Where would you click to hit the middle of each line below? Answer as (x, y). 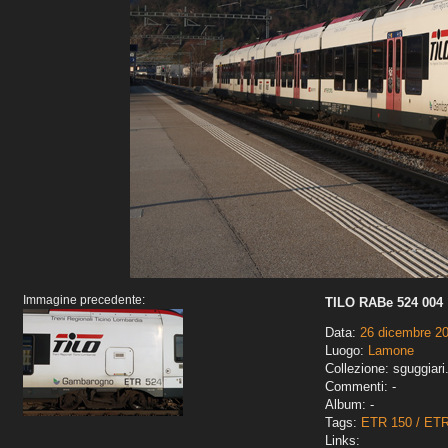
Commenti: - (360, 387)
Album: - (349, 405)
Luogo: (346, 351)
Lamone (391, 351)
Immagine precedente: (84, 300)
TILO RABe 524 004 (384, 303)
